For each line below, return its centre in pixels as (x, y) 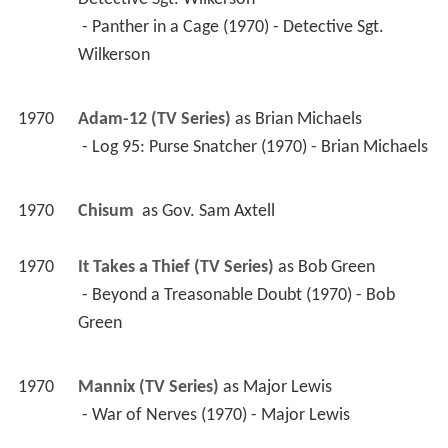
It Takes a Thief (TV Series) (175, 268)
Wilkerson (115, 56)
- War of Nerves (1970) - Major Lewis (217, 416)
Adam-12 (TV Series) (154, 120)
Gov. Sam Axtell (218, 212)
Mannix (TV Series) (148, 388)
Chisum (107, 212)
